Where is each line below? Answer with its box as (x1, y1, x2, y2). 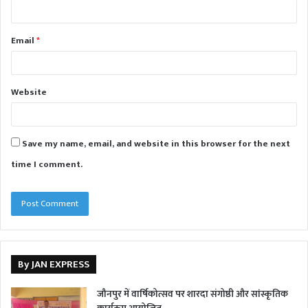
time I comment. (11, 156, 82, 172)
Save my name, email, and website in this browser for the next (22, 135, 290, 151)
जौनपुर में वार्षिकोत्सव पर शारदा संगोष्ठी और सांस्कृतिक (97, 285, 288, 302)
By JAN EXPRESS (18, 255, 89, 273)
